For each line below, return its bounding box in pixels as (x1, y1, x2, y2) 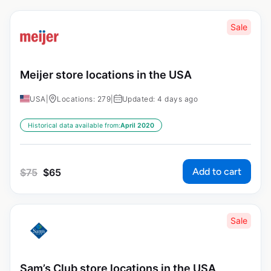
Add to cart (192, 165, 241, 177)
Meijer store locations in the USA (20, 68, 192, 82)
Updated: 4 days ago (122, 94, 198, 103)
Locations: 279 (57, 94, 111, 103)
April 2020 (120, 121, 154, 129)
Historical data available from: (28, 121, 120, 129)
